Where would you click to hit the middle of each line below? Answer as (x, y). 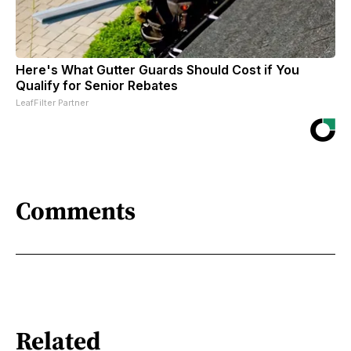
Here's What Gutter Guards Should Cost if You (157, 69)
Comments (76, 211)
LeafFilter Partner (52, 102)
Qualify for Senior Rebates (97, 85)
